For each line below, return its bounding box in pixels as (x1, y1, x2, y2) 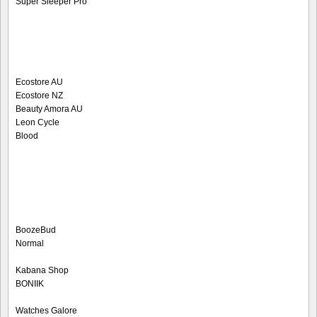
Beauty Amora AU (16, 104, 83, 115)
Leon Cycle (16, 117, 59, 128)
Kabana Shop (16, 265, 69, 276)
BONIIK (16, 279, 44, 289)
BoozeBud (16, 225, 56, 236)
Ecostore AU (16, 77, 63, 88)
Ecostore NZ (16, 91, 63, 101)
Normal (16, 238, 44, 249)
